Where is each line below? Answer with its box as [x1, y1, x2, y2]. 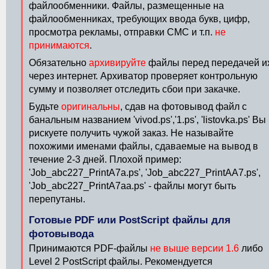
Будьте [29, 101, 61, 112]
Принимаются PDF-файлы [29, 243, 150, 253]
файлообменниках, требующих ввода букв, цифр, [29, 14, 250, 24]
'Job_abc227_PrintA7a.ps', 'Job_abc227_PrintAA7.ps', [29, 168, 261, 178]
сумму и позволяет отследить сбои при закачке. [29, 84, 240, 94]
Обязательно [29, 58, 89, 68]
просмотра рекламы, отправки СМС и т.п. [29, 27, 215, 37]
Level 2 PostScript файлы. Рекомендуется [29, 256, 213, 267]
